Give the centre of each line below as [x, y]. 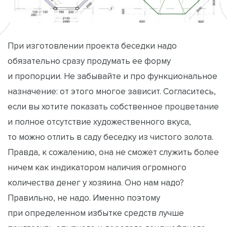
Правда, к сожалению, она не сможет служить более [113, 152]
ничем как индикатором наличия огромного [97, 167]
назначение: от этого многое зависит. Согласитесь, [112, 91]
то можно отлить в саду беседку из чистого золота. [110, 137]
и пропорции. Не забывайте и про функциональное [112, 76]
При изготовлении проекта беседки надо [92, 45]
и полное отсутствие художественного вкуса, [99, 121]
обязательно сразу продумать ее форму [89, 61]
